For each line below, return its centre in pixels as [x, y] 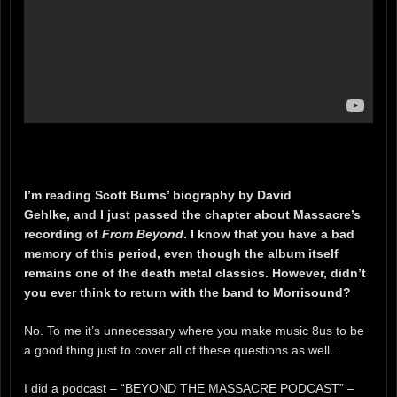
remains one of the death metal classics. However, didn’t [195, 273]
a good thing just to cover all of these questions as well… [185, 350]
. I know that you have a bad [269, 234]
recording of [63, 234]
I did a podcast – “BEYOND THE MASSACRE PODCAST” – [189, 388]
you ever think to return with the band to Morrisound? [187, 293]
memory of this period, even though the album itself [181, 254]
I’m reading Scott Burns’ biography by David [158, 195]
